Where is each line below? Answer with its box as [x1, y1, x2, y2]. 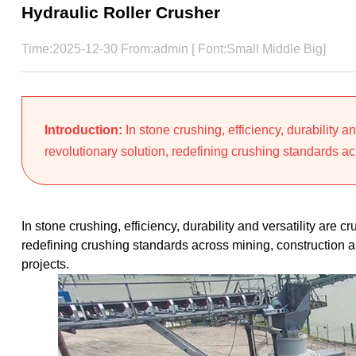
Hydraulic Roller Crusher [21, 3, 220, 22]
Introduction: [44, 123, 126, 137]
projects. [21, 257, 69, 272]
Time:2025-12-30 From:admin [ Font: [21, 42, 226, 56]
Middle [261, 42, 300, 56]
